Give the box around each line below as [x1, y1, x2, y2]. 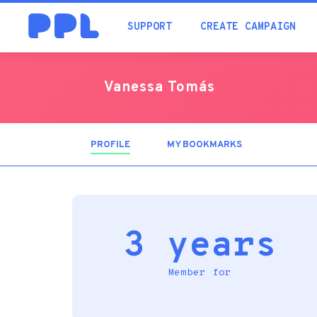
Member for [168, 267, 231, 279]
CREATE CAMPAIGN [200, 21, 296, 34]
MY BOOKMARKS [167, 139, 242, 151]
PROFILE [91, 139, 130, 151]
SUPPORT [127, 21, 172, 34]
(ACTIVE [130, 139, 166, 151]
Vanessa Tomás [104, 79, 215, 97]
